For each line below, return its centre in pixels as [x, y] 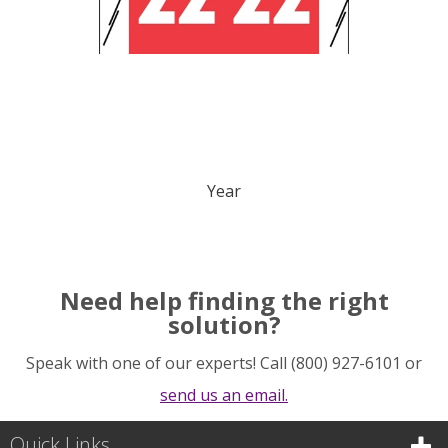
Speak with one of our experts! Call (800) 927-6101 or [224, 363]
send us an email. [224, 395]
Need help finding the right [224, 301]
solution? [224, 325]
